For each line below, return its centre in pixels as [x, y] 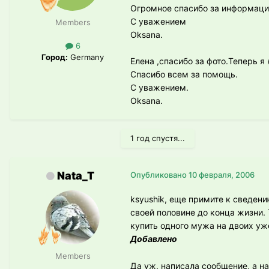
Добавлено [154, 238]
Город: [55, 57]
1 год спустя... [158, 138]
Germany [86, 57]
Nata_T [76, 175]
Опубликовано [159, 174]
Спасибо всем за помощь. [184, 74]
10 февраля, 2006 [222, 174]
